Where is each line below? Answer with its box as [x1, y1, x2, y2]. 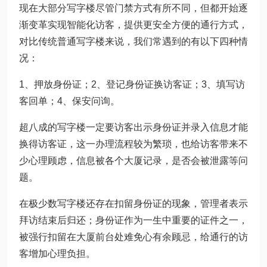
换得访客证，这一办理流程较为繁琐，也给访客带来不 [19, 139, 248, 149]
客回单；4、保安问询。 [19, 96, 120, 106]
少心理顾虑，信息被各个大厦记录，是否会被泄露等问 [19, 156, 248, 166]
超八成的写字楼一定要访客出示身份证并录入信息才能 [19, 122, 248, 132]
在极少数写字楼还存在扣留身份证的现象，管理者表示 [19, 198, 248, 209]
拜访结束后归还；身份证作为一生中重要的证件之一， [19, 215, 248, 225]
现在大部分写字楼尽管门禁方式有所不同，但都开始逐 [19, 3, 248, 13]
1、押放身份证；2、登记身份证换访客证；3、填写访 [19, 79, 245, 89]
